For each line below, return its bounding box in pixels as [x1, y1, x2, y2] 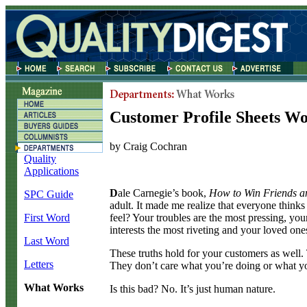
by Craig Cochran [110, 140, 187, 152]
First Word [24, 212, 70, 223]
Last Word [24, 235, 69, 247]
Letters [24, 258, 53, 270]
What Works [24, 282, 84, 293]
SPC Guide [24, 188, 73, 200]
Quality [24, 153, 56, 164]
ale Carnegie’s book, [118, 186, 209, 199]
